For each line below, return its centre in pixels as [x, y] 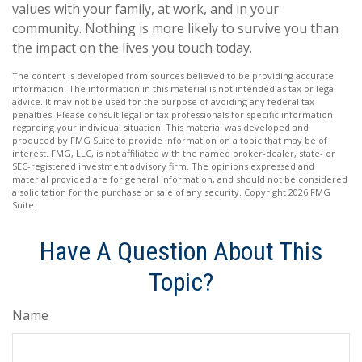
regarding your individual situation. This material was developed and [160, 127]
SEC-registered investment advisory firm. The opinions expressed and [163, 166]
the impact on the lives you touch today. [132, 48]
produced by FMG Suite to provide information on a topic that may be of [170, 140]
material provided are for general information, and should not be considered [180, 179]
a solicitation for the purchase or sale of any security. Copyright [150, 192]
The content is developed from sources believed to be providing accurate [173, 76]
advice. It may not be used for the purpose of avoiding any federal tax [163, 101]
